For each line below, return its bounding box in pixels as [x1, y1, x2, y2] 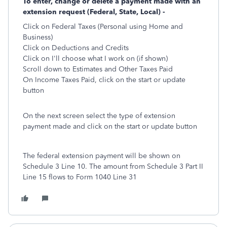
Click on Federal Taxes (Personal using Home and [23, 22, 183, 31]
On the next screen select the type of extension [23, 111, 175, 120]
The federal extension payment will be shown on [23, 152, 180, 160]
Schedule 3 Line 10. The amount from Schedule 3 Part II [23, 162, 203, 171]
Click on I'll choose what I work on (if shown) [23, 54, 168, 63]
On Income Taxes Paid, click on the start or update [23, 75, 185, 84]
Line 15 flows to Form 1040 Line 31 [23, 173, 137, 181]
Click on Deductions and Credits [23, 44, 129, 52]
